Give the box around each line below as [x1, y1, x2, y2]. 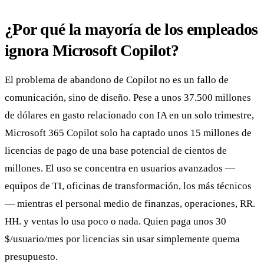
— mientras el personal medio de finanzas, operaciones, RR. [5, 197, 255, 209]
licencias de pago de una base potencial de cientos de [5, 144, 227, 156]
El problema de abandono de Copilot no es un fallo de [5, 74, 229, 85]
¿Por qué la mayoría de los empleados [5, 19, 258, 38]
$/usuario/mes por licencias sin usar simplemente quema [5, 233, 240, 245]
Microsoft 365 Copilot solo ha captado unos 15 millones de [5, 127, 252, 138]
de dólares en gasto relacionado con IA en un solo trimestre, [5, 109, 254, 121]
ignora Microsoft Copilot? [5, 41, 179, 60]
